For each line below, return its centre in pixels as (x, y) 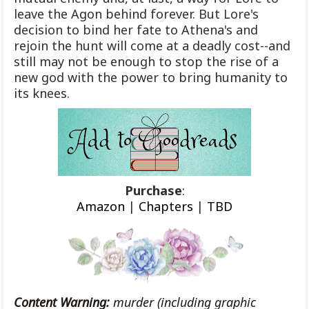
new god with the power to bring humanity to (151, 78)
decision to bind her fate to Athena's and (136, 30)
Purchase (153, 191)
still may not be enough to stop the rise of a (146, 62)
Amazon (101, 207)
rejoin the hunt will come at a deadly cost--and (152, 46)
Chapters (166, 207)
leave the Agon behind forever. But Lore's (136, 14)
